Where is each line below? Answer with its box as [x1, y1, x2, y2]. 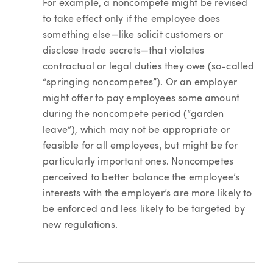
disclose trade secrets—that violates [43, 46, 205, 56]
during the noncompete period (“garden [43, 109, 224, 119]
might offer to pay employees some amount [43, 93, 240, 104]
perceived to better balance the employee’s [43, 172, 240, 183]
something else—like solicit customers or [43, 30, 224, 40]
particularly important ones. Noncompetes [43, 157, 234, 167]
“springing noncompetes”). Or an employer [43, 77, 238, 88]
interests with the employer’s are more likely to [43, 188, 252, 199]
